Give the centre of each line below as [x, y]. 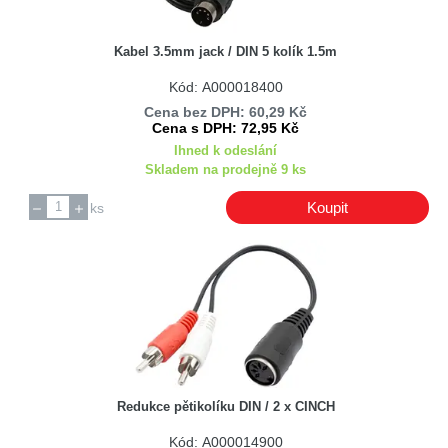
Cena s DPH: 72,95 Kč [226, 128]
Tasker [59, 258]
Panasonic [71, 121]
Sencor [61, 231]
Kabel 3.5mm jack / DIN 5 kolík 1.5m [226, 52]
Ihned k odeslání [226, 151]
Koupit [327, 207]
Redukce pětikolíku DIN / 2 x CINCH [225, 407]
